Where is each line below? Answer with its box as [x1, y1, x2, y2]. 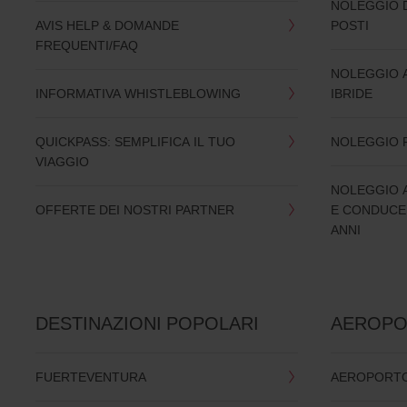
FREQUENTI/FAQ [35, 36, 138, 55]
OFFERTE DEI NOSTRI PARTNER [35, 201, 234, 219]
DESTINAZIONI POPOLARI [35, 311, 259, 336]
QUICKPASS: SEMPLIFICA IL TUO [35, 133, 235, 151]
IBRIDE [331, 84, 373, 103]
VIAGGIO [35, 153, 89, 171]
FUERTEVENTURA [35, 368, 146, 386]
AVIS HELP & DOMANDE [35, 16, 179, 35]
